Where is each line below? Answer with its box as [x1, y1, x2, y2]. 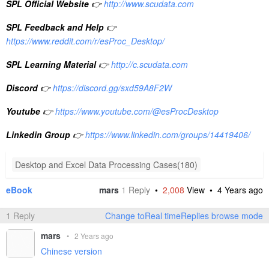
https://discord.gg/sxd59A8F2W [53, 82, 172, 94]
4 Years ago [217, 184, 263, 196]
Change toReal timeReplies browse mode [105, 210, 263, 222]
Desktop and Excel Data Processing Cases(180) [15, 159, 198, 171]
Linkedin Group [6, 128, 70, 141]
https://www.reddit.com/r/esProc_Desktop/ [6, 35, 165, 47]
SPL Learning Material [6, 58, 96, 71]
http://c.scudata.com [111, 58, 188, 71]
